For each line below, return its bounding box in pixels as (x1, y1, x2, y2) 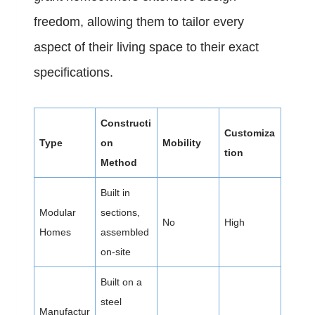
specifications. (34, 65, 113, 80)
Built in (101, 187, 130, 199)
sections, (101, 207, 140, 219)
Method (101, 157, 137, 169)
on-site (101, 246, 131, 258)
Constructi (101, 117, 151, 129)
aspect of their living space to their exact (34, 40, 259, 55)
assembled (101, 226, 149, 238)
